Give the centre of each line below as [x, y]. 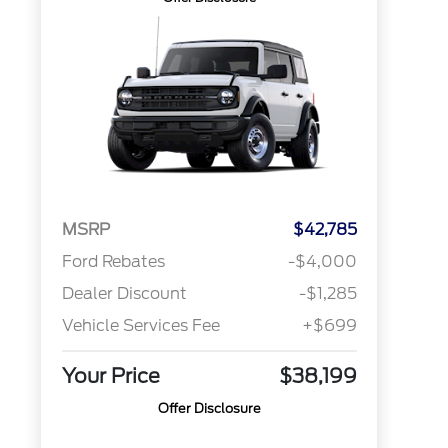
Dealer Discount [124, 294]
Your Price [110, 376]
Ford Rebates [113, 262]
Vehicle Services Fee [140, 326]
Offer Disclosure [209, 409]
